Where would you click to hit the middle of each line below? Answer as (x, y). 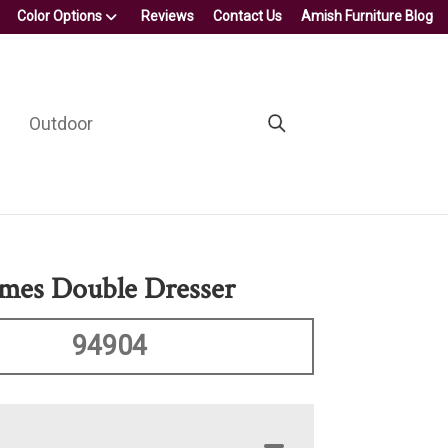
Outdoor (60, 123)
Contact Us (247, 16)
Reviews (167, 16)
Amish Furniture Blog (367, 16)
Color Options (59, 16)
